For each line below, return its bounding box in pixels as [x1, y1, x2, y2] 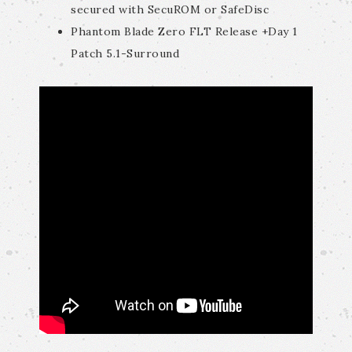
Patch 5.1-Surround [71, 46, 179, 60]
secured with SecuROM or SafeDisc [71, 2, 269, 16]
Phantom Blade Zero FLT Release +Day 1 [71, 24, 298, 38]
